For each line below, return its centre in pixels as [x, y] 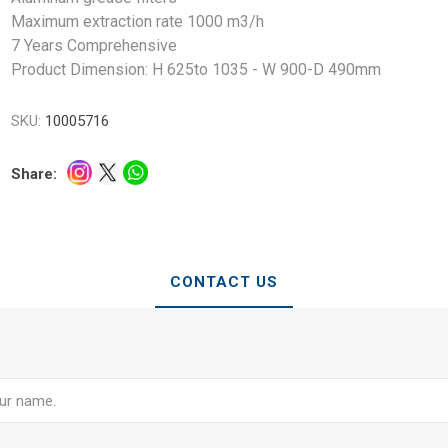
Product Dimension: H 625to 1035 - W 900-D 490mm [196, 69]
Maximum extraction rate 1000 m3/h [138, 21]
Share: [34, 173]
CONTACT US [224, 282]
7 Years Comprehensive [94, 45]
